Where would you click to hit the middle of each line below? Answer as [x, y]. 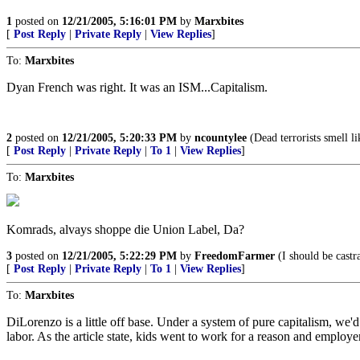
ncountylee [221, 138]
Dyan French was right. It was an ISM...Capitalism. [137, 87]
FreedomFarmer [235, 256]
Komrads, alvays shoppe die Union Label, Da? [125, 229]
